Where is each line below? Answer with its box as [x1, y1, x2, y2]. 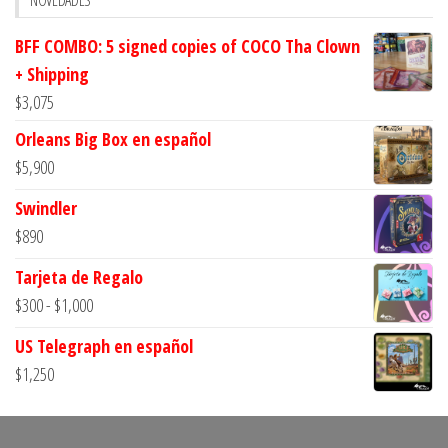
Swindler [15, 195, 77, 220]
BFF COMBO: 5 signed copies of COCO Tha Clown [15, 33, 360, 58]
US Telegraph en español [15, 333, 193, 358]
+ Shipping [15, 61, 89, 86]
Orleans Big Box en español [15, 126, 211, 151]
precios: [92, 347, 140, 372]
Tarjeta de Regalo [15, 264, 143, 289]
